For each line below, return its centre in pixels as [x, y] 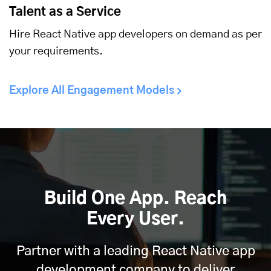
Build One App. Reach [135, 199]
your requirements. [56, 52]
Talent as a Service [65, 12]
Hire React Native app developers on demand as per [135, 35]
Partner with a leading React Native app [135, 251]
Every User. [135, 220]
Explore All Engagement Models [92, 91]
